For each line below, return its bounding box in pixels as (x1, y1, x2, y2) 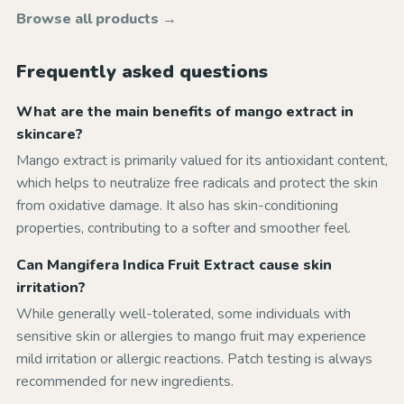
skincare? (16, 124, 83, 144)
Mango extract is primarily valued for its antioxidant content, (16, 151, 388, 170)
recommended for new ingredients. (16, 372, 234, 391)
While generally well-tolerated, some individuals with (16, 304, 351, 324)
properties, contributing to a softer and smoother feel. (16, 218, 351, 238)
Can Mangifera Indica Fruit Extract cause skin (16, 255, 332, 275)
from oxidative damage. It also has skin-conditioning (16, 196, 338, 216)
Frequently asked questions (16, 60, 268, 84)
